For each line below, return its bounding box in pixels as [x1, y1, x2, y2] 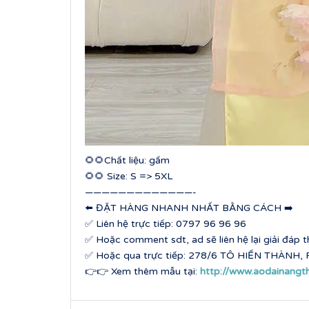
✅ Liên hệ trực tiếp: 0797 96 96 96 [85, 217, 246, 230]
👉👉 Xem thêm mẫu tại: [85, 265, 200, 277]
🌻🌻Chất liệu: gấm [85, 154, 170, 166]
